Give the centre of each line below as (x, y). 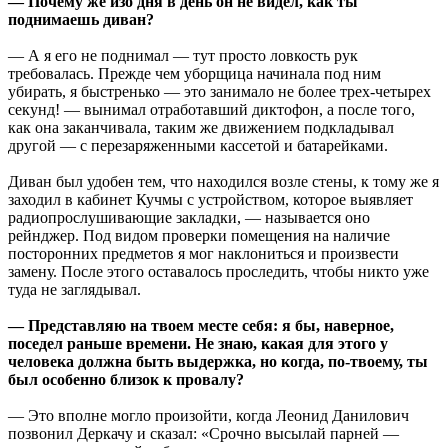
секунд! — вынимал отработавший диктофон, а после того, (211, 109)
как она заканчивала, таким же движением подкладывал (201, 127)
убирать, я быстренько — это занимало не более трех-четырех (219, 91)
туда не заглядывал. (74, 289)
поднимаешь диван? (81, 19)
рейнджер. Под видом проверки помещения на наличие (199, 235)
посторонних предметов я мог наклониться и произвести (203, 253)
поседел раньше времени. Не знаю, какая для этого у (198, 343)
